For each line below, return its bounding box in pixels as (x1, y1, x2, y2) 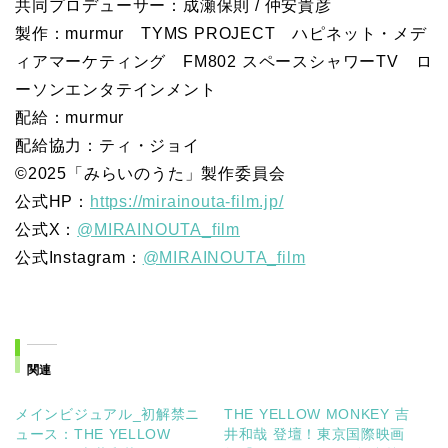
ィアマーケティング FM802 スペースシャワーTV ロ (15, 52, 433, 70)
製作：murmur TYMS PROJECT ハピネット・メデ (15, 24, 427, 42)
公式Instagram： (15, 248, 143, 266)
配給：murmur (15, 108, 125, 126)
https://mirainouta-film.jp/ (90, 192, 284, 210)
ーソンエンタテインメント (15, 80, 217, 98)
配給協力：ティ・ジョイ (15, 136, 200, 154)
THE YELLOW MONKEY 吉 (224, 405, 410, 422)
